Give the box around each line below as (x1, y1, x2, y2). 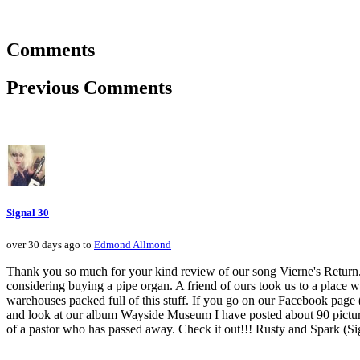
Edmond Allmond (94, 239, 171, 252)
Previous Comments (6, 77, 172, 99)
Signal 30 (6, 207, 49, 219)
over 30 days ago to (6, 239, 94, 252)
